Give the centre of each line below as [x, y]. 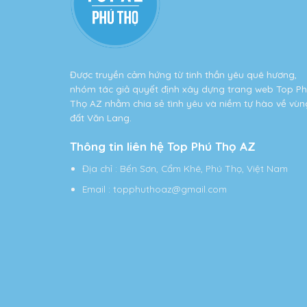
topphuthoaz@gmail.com [170, 188]
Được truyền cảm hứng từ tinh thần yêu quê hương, [183, 75]
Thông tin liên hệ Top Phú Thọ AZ [163, 146]
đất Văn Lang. [101, 118]
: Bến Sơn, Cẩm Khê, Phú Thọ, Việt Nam [201, 169]
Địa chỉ [97, 169]
